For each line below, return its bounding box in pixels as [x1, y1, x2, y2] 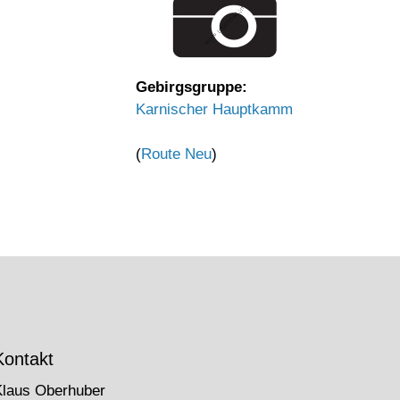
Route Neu [141, 146, 212, 162]
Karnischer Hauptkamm [136, 101, 293, 118]
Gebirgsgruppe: [136, 79, 247, 96]
